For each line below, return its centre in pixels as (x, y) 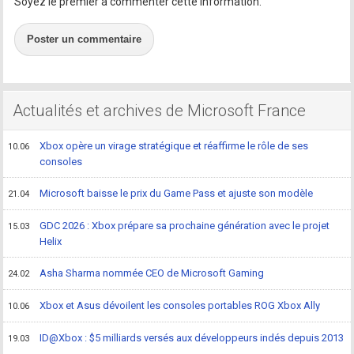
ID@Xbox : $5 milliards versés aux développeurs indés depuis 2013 (192, 337)
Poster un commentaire (85, 39)
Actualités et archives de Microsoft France (160, 110)
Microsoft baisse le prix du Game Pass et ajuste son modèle (177, 193)
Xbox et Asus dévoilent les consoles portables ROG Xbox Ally (180, 305)
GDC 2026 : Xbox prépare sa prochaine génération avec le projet (185, 225)
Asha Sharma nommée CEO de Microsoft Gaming (152, 273)
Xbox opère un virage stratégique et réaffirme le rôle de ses (174, 145)
